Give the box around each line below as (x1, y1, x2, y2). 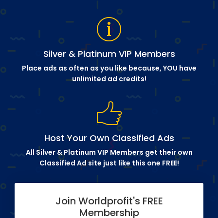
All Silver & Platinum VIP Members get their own (25, 147, 193, 157)
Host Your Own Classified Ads (44, 131, 174, 144)
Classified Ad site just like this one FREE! (39, 158, 179, 168)
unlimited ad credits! (72, 73, 146, 84)
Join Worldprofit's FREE (55, 194, 163, 208)
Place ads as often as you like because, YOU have (21, 63, 197, 73)
